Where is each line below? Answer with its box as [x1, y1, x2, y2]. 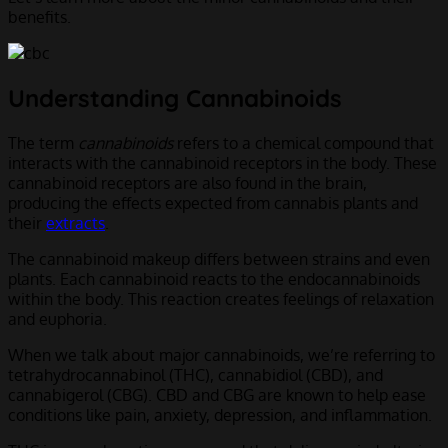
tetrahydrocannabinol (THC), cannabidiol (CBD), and [8, 365, 383, 386]
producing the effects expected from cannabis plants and [8, 193, 418, 214]
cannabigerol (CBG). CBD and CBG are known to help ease [8, 385, 426, 406]
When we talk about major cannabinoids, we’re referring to [8, 345, 435, 366]
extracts [46, 213, 105, 234]
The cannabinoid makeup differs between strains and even [8, 249, 430, 270]
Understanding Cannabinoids [8, 83, 342, 114]
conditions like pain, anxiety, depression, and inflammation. [8, 405, 436, 426]
